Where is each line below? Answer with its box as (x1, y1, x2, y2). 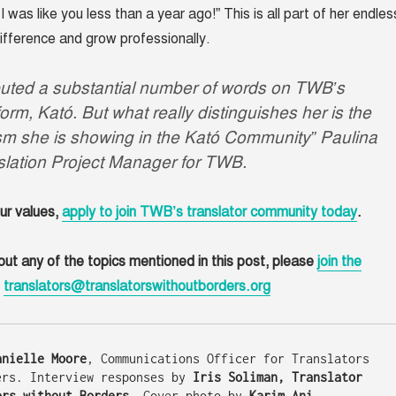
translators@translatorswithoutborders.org (3, 278, 270, 296)
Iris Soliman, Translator (192, 369, 362, 385)
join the (316, 253, 362, 271)
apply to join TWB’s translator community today (61, 203, 357, 222)
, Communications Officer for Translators (86, 351, 369, 367)
